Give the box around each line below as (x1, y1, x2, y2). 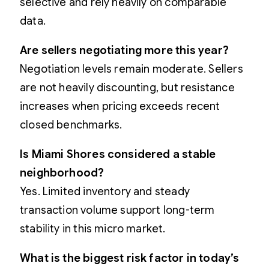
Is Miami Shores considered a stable (20, 148, 216, 162)
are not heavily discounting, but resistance (20, 81, 235, 95)
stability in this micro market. (20, 222, 166, 236)
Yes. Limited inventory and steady (20, 185, 190, 199)
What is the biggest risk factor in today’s (20, 252, 240, 265)
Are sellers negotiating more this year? (20, 44, 229, 58)
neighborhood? (20, 166, 104, 180)
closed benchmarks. (20, 118, 122, 132)
